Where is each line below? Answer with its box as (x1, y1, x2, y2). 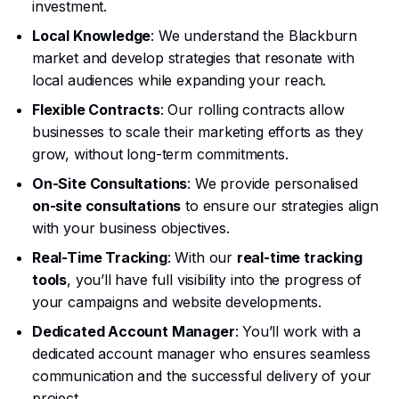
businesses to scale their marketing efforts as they (32, 123, 363, 141)
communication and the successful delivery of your (32, 367, 372, 385)
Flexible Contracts (32, 101, 160, 118)
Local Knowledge (32, 27, 151, 45)
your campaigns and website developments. (32, 293, 322, 311)
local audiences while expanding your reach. (32, 71, 327, 89)
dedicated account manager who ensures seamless (32, 345, 370, 362)
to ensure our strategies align (181, 197, 379, 215)
